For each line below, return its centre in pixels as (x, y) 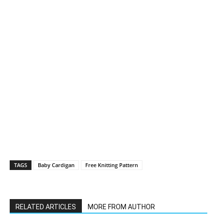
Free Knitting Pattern (112, 165)
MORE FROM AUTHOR (121, 207)
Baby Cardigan (56, 165)
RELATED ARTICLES (46, 207)
